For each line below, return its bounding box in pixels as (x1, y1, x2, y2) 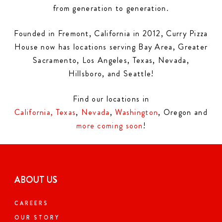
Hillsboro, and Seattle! (68, 68, 154, 79)
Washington (115, 107, 159, 118)
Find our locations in (72, 93, 150, 105)
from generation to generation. (53, 2, 169, 14)
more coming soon (76, 120, 143, 131)
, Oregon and (158, 107, 208, 118)
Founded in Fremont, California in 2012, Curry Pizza (14, 28, 208, 39)
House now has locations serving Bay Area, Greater (14, 41, 208, 53)
